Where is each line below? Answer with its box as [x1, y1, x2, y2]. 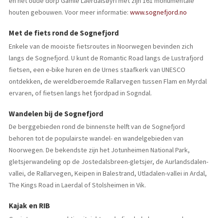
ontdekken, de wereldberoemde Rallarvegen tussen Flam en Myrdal [8, 76, 207, 86]
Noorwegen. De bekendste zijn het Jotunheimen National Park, [8, 145, 190, 155]
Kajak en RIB [8, 201, 50, 211]
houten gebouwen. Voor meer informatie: [8, 8, 130, 17]
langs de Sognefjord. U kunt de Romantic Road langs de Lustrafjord [8, 53, 203, 62]
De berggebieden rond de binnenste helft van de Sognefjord [8, 122, 185, 131]
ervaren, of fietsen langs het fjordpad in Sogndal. [8, 88, 152, 97]
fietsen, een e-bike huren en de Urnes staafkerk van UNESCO [8, 65, 185, 74]
